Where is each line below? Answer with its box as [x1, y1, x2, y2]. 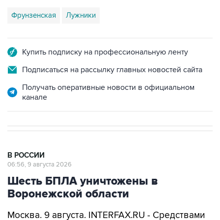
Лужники [66, 11, 96, 20]
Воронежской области [7, 187, 129, 201]
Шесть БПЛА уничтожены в [7, 174, 158, 188]
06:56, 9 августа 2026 [7, 161, 72, 168]
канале [22, 92, 47, 102]
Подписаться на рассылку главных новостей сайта [22, 65, 202, 75]
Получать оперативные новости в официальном [22, 82, 194, 92]
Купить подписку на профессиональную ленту [22, 47, 188, 57]
